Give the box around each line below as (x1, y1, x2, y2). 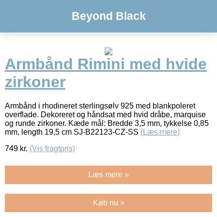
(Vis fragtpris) (30, 144, 75, 153)
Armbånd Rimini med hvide (5, 55, 207, 73)
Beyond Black (71, 10, 146, 22)
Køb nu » (93, 198, 124, 207)
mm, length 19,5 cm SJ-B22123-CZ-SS (5, 127, 140, 136)
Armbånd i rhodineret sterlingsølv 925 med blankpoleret (5, 101, 195, 110)
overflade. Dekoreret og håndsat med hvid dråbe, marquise (5, 110, 206, 119)
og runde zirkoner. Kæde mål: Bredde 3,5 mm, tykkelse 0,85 (5, 119, 209, 127)
